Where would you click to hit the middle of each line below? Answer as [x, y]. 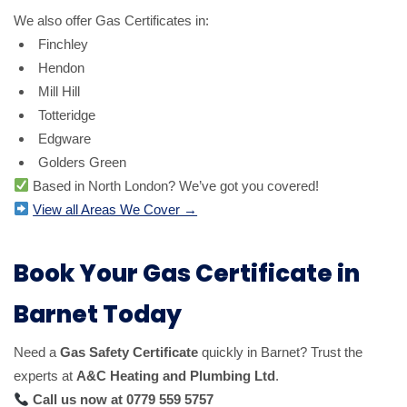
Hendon [61, 67]
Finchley [63, 44]
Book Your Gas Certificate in [187, 273]
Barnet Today [98, 314]
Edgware [65, 138]
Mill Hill [59, 91]
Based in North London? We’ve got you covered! [174, 185]
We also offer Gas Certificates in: [111, 20]
